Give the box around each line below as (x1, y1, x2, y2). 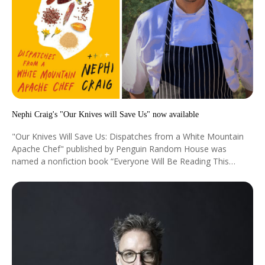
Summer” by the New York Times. (12, 167, 141, 179)
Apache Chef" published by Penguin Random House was (12, 143, 227, 154)
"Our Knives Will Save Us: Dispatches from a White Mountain (12, 130, 244, 142)
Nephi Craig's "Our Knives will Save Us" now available (12, 109, 199, 119)
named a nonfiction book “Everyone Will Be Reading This (12, 155, 229, 167)
